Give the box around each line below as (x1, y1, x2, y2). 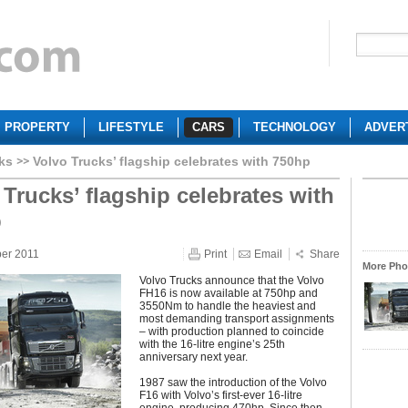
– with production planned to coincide (139, 325, 324, 338)
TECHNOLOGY (253, 120, 336, 134)
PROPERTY (5, 120, 70, 134)
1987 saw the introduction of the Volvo (139, 376, 327, 389)
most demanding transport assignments (139, 312, 334, 325)
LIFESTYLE (98, 120, 164, 134)
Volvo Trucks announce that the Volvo (139, 274, 324, 287)
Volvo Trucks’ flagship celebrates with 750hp (33, 154, 311, 168)
